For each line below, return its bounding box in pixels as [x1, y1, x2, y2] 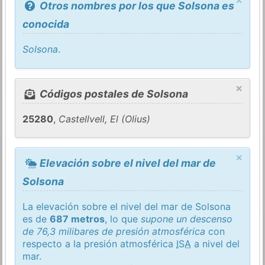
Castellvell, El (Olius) [59, 112, 151, 125]
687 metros [50, 212, 105, 225]
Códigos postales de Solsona [37, 87, 188, 100]
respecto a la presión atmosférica [22, 237, 177, 250]
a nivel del [191, 237, 240, 250]
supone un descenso [141, 212, 233, 225]
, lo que [105, 212, 141, 225]
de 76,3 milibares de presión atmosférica [22, 225, 206, 237]
